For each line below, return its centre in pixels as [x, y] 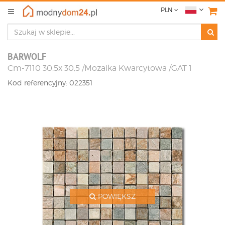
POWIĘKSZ [116, 196]
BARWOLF [27, 57]
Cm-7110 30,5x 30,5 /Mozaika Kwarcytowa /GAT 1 [100, 68]
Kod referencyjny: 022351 [50, 83]
